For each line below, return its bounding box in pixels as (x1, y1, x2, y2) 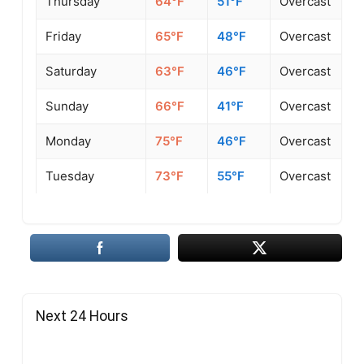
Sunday (45, 97, 89, 114)
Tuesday (45, 167, 95, 184)
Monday (45, 132, 92, 149)
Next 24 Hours (36, 308, 128, 325)
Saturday (45, 63, 97, 79)
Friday (45, 28, 82, 44)
